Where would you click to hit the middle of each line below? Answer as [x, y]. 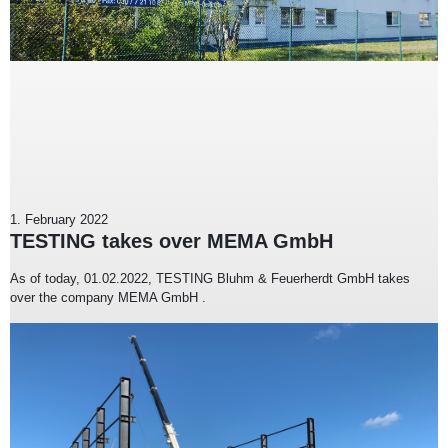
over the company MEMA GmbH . [108, 297]
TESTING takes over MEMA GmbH [171, 240]
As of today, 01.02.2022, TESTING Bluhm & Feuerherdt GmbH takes [210, 278]
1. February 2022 [59, 219]
